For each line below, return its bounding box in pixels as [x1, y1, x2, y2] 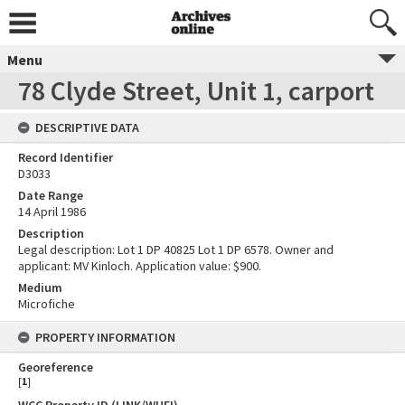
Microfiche [18, 296, 75, 312]
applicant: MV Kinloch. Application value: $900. [18, 258, 261, 274]
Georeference [18, 359, 93, 375]
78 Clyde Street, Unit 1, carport [18, 73, 374, 108]
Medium [18, 279, 62, 296]
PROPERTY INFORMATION [35, 329, 175, 345]
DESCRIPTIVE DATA [35, 119, 139, 136]
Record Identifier [18, 149, 113, 165]
